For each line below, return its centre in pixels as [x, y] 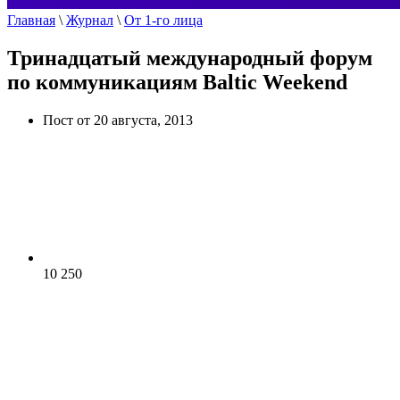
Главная [31, 20]
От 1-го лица [163, 20]
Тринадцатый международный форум [190, 58]
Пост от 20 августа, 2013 [118, 120]
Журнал [90, 20]
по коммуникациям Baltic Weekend [177, 82]
